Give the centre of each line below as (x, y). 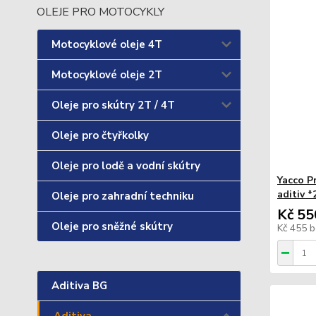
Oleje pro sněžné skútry (112, 226)
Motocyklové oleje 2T (107, 75)
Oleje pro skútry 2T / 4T (113, 105)
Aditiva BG (79, 286)
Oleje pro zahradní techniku (123, 196)
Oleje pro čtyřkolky (100, 135)
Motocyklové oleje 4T (107, 44)
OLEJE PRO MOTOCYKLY (101, 12)
